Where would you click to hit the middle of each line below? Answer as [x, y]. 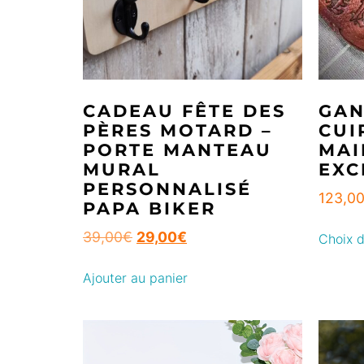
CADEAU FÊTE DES [184, 110]
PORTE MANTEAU [178, 149]
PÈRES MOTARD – [178, 130]
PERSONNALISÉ [167, 188]
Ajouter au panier [135, 277]
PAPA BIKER [149, 208]
